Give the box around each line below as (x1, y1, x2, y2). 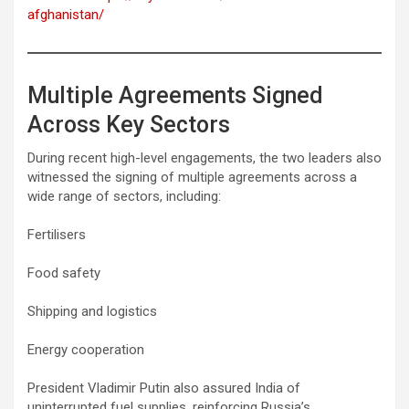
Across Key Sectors (27, 110, 230, 138)
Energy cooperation (27, 341, 144, 358)
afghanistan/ (27, 5, 104, 23)
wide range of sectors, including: (27, 187, 221, 204)
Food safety (27, 264, 100, 281)
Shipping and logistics (27, 302, 157, 320)
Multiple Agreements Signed (27, 81, 323, 109)
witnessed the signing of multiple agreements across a (27, 168, 357, 185)
